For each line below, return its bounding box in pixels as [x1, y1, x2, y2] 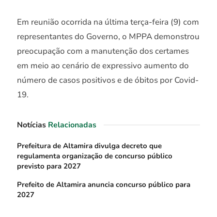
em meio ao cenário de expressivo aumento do [17, 60, 189, 72]
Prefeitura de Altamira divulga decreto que [17, 141, 162, 151]
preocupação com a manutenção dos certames [17, 46, 189, 57]
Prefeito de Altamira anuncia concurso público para [17, 180, 190, 190]
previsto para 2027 [17, 161, 81, 171]
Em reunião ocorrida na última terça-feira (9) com [17, 16, 199, 28]
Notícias [17, 120, 46, 131]
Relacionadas [48, 120, 96, 131]
